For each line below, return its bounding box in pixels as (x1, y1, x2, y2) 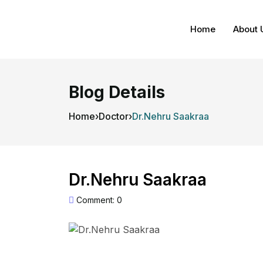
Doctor (99, 110, 129, 122)
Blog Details (69, 82, 165, 102)
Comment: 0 (74, 195, 122, 205)
